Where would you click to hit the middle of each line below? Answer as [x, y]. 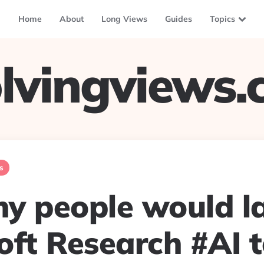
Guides [178, 19]
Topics [222, 19]
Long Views [124, 19]
